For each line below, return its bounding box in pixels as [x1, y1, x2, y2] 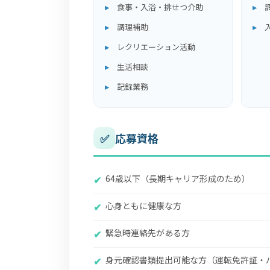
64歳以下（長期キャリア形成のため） [105, 172, 250, 184]
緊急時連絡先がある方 [105, 227, 190, 239]
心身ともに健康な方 [105, 199, 181, 212]
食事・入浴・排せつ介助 [117, 1, 203, 13]
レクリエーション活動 [117, 41, 195, 52]
